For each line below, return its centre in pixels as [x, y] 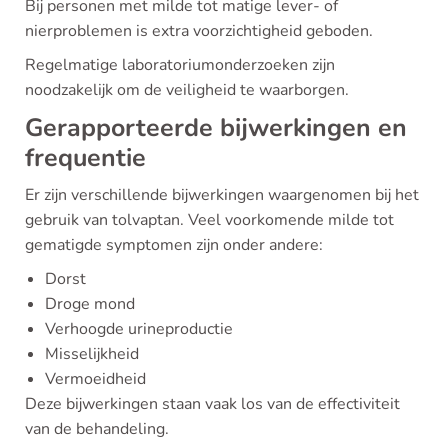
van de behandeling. [97, 429]
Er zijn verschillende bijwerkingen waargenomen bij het [222, 195]
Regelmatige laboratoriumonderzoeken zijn [180, 65]
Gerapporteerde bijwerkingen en [216, 128]
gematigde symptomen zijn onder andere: [174, 245]
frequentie [85, 158]
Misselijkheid [92, 354]
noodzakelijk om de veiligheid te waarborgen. [187, 90]
